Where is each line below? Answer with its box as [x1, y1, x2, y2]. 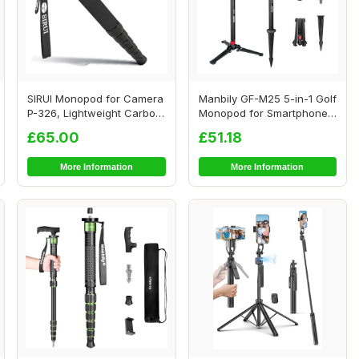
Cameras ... [198, 120, 255, 134]
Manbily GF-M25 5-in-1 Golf [198, 91, 337, 105]
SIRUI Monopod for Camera [26, 91, 163, 105]
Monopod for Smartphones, [198, 106, 337, 119]
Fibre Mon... [26, 120, 84, 134]
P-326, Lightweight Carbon [26, 106, 162, 119]
